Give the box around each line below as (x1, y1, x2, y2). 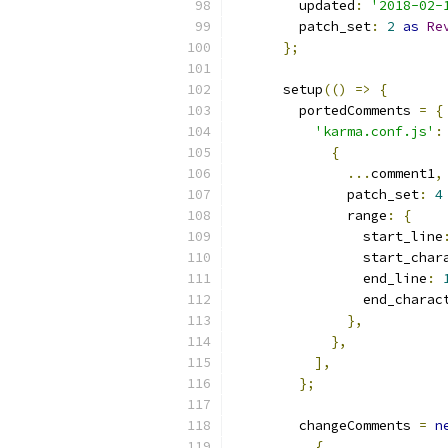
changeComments (235, 417, 419, 434)
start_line (235, 228, 443, 245)
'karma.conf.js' (315, 123, 435, 140)
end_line (235, 270, 427, 287)
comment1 (371, 165, 435, 182)
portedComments (235, 102, 419, 119)
